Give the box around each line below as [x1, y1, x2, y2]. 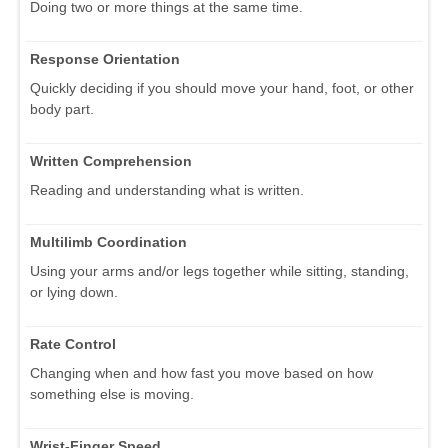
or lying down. [30, 283, 118, 300]
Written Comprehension [30, 152, 192, 169]
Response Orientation [30, 50, 180, 67]
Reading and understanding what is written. [30, 181, 304, 198]
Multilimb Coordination [30, 233, 187, 250]
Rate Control [30, 335, 116, 352]
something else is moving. [30, 385, 194, 402]
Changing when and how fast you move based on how [30, 364, 373, 381]
